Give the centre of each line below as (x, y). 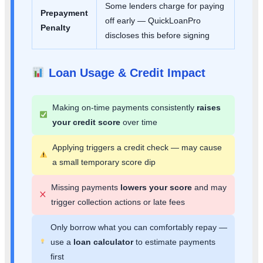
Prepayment (64, 13)
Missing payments (86, 188)
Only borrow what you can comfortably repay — (139, 227)
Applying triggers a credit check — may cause (137, 148)
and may (210, 188)
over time (139, 122)
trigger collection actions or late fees (118, 202)
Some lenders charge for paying (165, 6)
